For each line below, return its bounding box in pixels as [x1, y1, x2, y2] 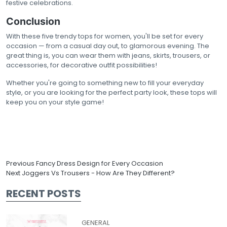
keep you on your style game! [6, 97, 104, 107]
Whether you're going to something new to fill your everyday [6, 78, 204, 88]
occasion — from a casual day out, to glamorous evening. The [6, 41, 209, 51]
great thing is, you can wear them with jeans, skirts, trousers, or [6, 51, 210, 61]
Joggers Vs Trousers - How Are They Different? [22, 168, 175, 178]
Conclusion [6, 15, 60, 28]
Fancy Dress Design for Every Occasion [36, 159, 163, 169]
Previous [6, 159, 34, 169]
